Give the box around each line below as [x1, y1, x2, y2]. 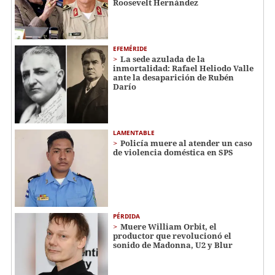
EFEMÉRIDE [113, 44, 147, 53]
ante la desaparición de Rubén [113, 72, 234, 83]
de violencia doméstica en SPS [113, 146, 233, 158]
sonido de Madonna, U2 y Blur [113, 239, 233, 251]
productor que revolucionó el [113, 230, 231, 242]
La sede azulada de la [120, 53, 205, 65]
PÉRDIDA [113, 212, 140, 221]
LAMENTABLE [113, 128, 155, 137]
